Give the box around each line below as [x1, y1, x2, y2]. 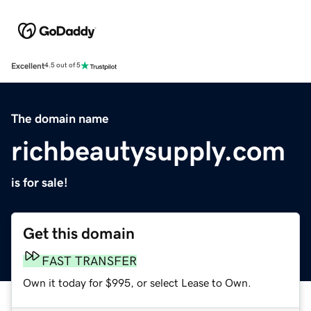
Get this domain [23, 225, 135, 242]
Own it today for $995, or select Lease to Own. [23, 276, 251, 288]
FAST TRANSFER [42, 254, 137, 267]
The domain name [11, 112, 109, 125]
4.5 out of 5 [44, 62, 81, 69]
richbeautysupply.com [11, 136, 285, 165]
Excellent [11, 61, 44, 70]
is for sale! [11, 176, 68, 189]
